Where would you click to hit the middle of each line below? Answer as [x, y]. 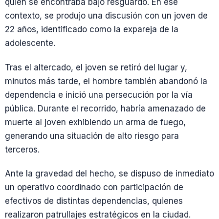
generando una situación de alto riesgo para [92, 136]
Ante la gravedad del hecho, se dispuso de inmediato [109, 173]
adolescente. [30, 43]
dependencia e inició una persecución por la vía [99, 95]
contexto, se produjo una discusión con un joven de [106, 16]
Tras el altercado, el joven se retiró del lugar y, [96, 67]
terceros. [22, 149]
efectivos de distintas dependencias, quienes [94, 201]
